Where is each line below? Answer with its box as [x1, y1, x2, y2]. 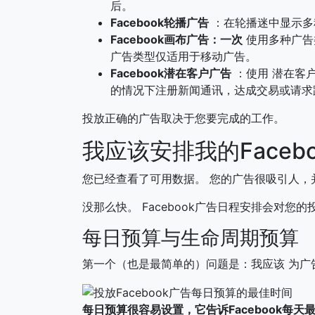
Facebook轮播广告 [110, 15, 209, 30]
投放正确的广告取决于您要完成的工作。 [82, 110, 285, 125]
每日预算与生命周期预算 [82, 225, 299, 250]
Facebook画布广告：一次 [110, 32, 243, 46]
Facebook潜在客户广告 [110, 65, 231, 80]
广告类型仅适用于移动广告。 [110, 49, 257, 63]
